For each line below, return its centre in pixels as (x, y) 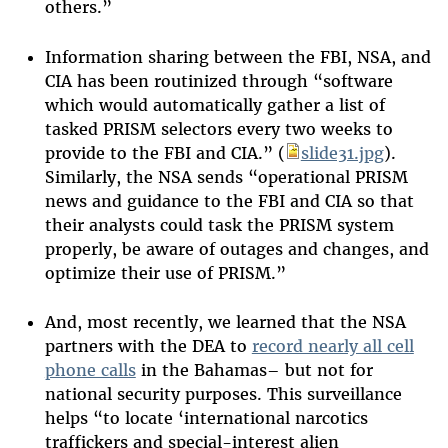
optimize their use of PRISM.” (165, 272)
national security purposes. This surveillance (223, 394)
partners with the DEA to (148, 346)
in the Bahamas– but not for (254, 370)
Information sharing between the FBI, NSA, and (237, 56)
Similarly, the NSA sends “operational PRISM (226, 176)
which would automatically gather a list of (214, 104)
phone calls (90, 370)
